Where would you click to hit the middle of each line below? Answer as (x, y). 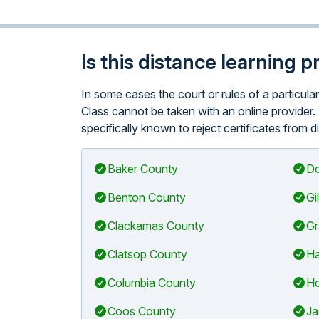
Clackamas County (156, 226)
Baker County (143, 169)
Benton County (147, 197)
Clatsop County (147, 254)
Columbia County (152, 283)
